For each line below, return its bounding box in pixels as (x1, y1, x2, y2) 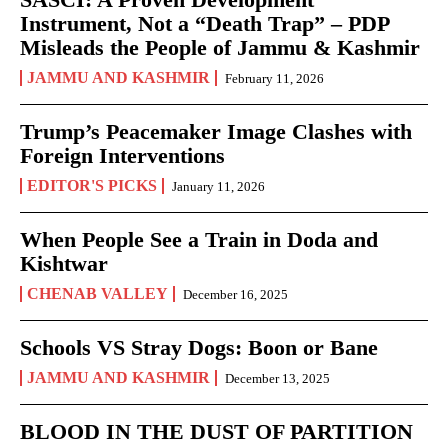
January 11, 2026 (172, 178, 265, 194)
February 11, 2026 (225, 70, 324, 86)
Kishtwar (20, 250, 108, 276)
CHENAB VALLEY (27, 284, 168, 302)
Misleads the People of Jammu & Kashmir (20, 34, 420, 60)
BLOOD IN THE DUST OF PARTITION (20, 418, 413, 444)
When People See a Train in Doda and (20, 226, 378, 252)
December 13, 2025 (225, 370, 330, 386)
